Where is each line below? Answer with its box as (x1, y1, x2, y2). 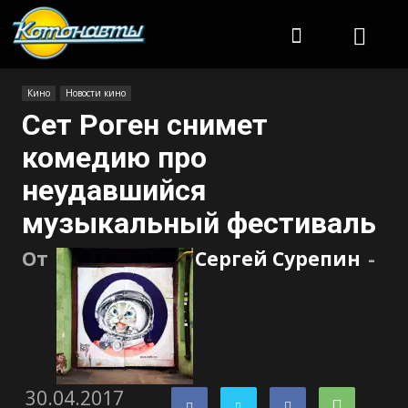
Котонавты (147, 5, 217, 23)
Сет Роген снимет (22, 107, 268, 142)
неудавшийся (22, 173, 207, 208)
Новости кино (66, 87, 126, 99)
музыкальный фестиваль (22, 206, 376, 240)
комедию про (22, 140, 207, 175)
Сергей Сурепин (195, 246, 361, 271)
